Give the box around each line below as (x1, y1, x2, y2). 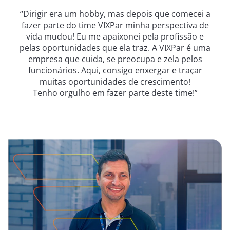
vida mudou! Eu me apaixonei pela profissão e (26, 31, 204, 42)
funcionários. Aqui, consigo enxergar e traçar (28, 65, 202, 76)
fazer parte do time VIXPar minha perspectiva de (21, 20, 209, 31)
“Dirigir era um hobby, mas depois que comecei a (20, 8, 210, 20)
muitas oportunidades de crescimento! (40, 76, 190, 87)
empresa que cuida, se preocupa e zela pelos (28, 53, 202, 65)
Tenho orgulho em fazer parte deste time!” (32, 87, 198, 99)
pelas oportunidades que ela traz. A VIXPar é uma (20, 42, 210, 53)
